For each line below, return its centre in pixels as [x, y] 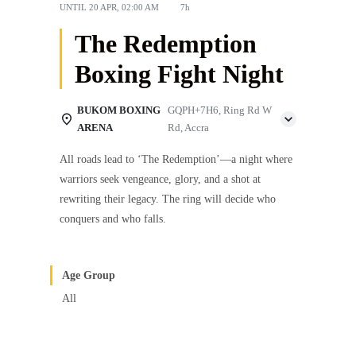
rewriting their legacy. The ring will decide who [168, 199]
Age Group [89, 275]
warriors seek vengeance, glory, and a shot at [160, 179]
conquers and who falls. [113, 219]
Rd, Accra [188, 128]
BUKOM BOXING [119, 110]
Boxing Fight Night [179, 74]
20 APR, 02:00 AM [125, 7]
